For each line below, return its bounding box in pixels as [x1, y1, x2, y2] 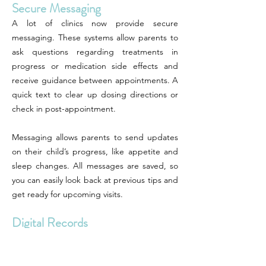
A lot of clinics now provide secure [12, 18, 178, 28]
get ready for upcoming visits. [12, 189, 123, 199]
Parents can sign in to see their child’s [12, 232, 178, 243]
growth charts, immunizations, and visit [12, 246, 178, 257]
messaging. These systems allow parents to [12, 32, 178, 43]
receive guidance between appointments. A [12, 75, 178, 85]
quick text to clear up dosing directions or [12, 89, 178, 100]
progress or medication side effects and [12, 61, 178, 71]
